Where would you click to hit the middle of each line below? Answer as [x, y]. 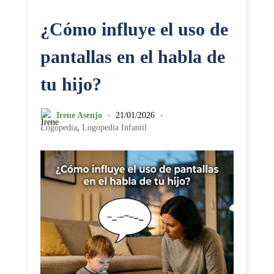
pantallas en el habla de [133, 56]
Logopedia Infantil [114, 127]
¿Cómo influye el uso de [134, 29]
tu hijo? [71, 84]
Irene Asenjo [79, 115]
